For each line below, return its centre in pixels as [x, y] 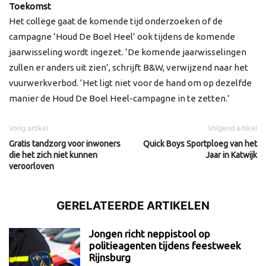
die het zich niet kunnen [53, 155]
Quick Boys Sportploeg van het [200, 144]
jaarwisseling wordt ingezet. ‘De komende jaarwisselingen [128, 52]
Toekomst [30, 7]
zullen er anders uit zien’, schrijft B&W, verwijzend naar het [129, 68]
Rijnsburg [110, 258]
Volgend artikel [232, 128]
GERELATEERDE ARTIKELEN [133, 206]
